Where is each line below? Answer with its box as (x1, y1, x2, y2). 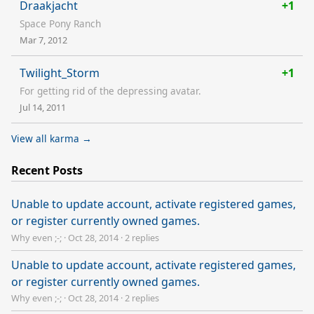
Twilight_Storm (20, 64, 100, 81)
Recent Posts (11, 162, 83, 178)
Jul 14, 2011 (20, 100, 66, 114)
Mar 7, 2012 (20, 33, 67, 46)
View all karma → (11, 131, 92, 145)
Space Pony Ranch (20, 16, 101, 30)
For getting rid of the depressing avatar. (20, 83, 201, 97)
